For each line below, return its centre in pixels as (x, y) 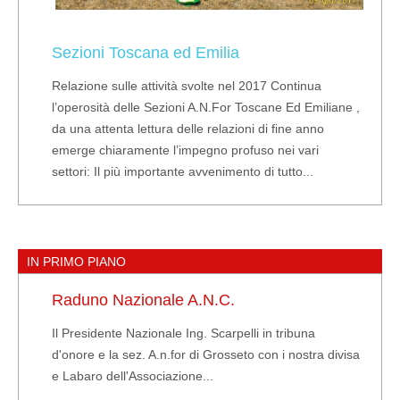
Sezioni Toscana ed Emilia (146, 52)
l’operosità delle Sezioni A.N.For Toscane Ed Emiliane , (206, 107)
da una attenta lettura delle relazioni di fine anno (188, 128)
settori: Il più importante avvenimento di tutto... (183, 171)
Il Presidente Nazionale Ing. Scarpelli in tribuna (184, 333)
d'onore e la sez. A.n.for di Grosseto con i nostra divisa (206, 354)
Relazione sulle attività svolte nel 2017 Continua (187, 85)
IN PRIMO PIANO (77, 261)
